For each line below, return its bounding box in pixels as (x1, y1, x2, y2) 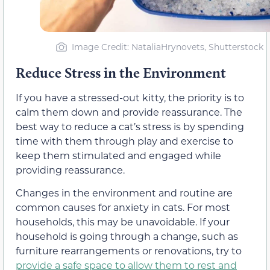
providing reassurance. (16, 163, 125, 176)
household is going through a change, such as (16, 230, 238, 243)
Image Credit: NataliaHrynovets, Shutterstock (71, 40, 263, 52)
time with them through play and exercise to (16, 134, 233, 147)
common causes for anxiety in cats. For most (16, 201, 230, 214)
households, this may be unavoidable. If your (16, 215, 230, 228)
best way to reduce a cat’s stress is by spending (16, 119, 244, 133)
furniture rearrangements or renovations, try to (16, 244, 242, 257)
